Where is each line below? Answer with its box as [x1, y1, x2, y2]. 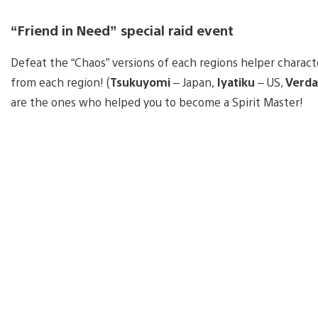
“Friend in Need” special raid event [11, 21, 234, 39]
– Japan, [170, 75, 214, 90]
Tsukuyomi [110, 75, 170, 90]
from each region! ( [11, 75, 110, 90]
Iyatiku [214, 75, 255, 90]
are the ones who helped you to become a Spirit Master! [11, 94, 303, 110]
